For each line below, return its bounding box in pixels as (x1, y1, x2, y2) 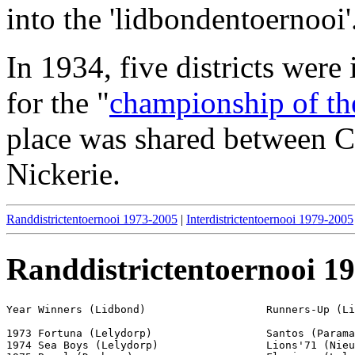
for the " (6, 85, 109, 120)
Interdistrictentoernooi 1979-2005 (186, 212, 353, 226)
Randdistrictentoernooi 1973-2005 (6, 212, 177, 226)
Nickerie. (6, 156, 120, 191)
